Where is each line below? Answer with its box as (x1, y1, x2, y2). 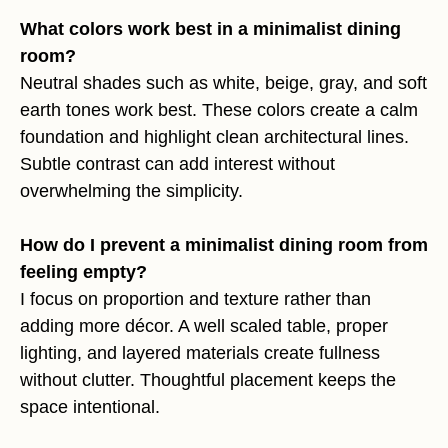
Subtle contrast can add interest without (20, 154, 335, 174)
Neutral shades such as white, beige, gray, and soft (20, 73, 427, 93)
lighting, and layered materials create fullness (20, 343, 380, 363)
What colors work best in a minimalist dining (20, 19, 401, 39)
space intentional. (20, 397, 160, 417)
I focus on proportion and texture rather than (20, 289, 371, 309)
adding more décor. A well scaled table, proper (20, 316, 388, 336)
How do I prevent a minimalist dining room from (20, 235, 428, 255)
